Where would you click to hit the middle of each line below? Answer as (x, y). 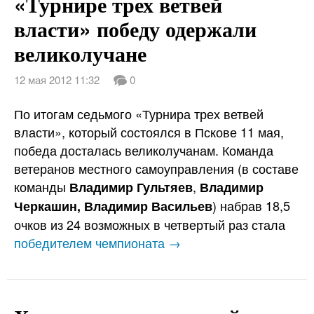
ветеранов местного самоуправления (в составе (156, 169)
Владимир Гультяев (131, 187)
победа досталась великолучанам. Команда (144, 150)
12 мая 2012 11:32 (57, 80)
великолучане (80, 53)
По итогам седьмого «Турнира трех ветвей (139, 114)
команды (42, 187)
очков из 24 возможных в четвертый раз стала (150, 225)
